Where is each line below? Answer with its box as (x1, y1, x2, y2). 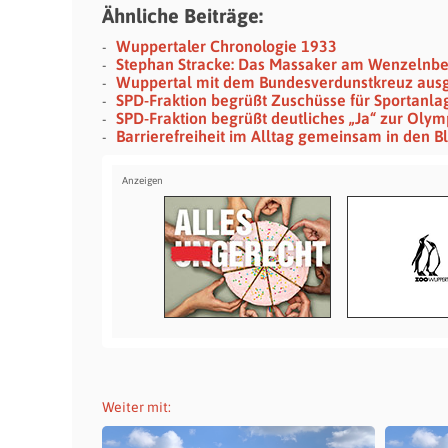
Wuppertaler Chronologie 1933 (116, 37, 337, 55)
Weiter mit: (102, 399, 171, 415)
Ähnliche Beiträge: (102, 4, 263, 27)
